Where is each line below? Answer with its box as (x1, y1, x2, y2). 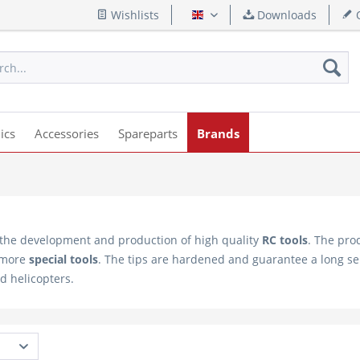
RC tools (262, 232, 308, 247)
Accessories (35, 125, 99, 141)
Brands (197, 125, 239, 141)
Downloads (254, 7, 317, 22)
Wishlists (108, 7, 159, 22)
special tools (29, 252, 98, 267)
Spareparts (118, 125, 178, 141)
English (203, 12, 243, 28)
